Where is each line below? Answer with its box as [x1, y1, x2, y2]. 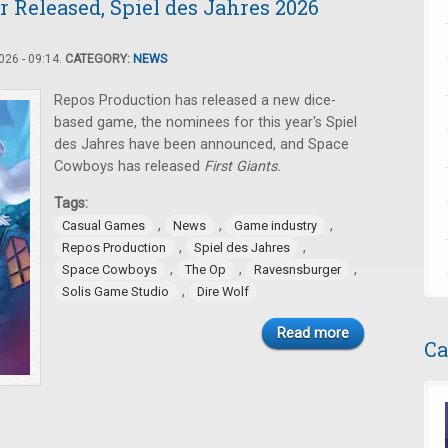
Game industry [234, 218, 317, 233]
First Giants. [204, 158, 281, 175]
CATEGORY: [65, 52, 133, 66]
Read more [277, 325, 349, 342]
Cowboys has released [54, 158, 204, 175]
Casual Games [62, 218, 145, 233]
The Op [185, 262, 226, 277]
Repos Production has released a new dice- [54, 92, 336, 109]
